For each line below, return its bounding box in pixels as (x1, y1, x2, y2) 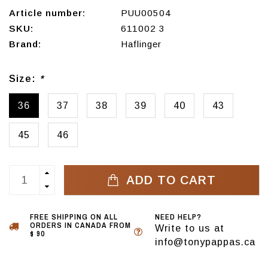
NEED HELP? (155, 212, 202, 223)
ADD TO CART (122, 173, 216, 187)
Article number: (9, 8, 86, 19)
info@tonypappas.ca (155, 236, 255, 248)
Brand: (9, 39, 41, 50)
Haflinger (120, 39, 162, 50)
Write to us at (155, 223, 224, 234)
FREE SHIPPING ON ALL (30, 212, 118, 223)
